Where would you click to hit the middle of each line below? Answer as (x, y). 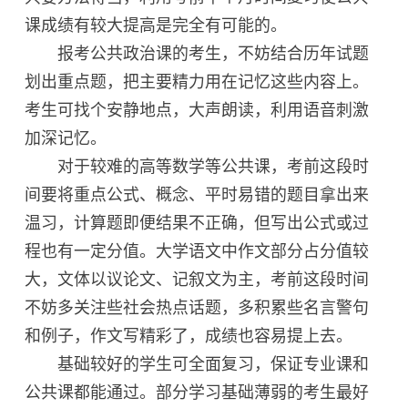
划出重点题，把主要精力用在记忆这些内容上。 (197, 82)
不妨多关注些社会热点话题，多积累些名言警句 (197, 307)
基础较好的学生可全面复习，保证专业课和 (197, 364)
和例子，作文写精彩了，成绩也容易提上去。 (189, 336)
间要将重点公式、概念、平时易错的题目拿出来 (197, 194)
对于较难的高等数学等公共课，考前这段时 (197, 166)
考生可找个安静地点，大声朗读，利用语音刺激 (197, 110)
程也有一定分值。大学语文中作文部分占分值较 (197, 251)
